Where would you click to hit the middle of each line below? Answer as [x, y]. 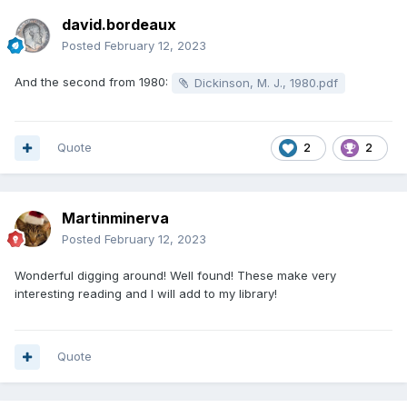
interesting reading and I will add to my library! [146, 294]
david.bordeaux [119, 25]
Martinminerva [115, 218]
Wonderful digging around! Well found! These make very [175, 276]
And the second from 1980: [93, 82]
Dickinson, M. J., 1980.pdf [266, 83]
